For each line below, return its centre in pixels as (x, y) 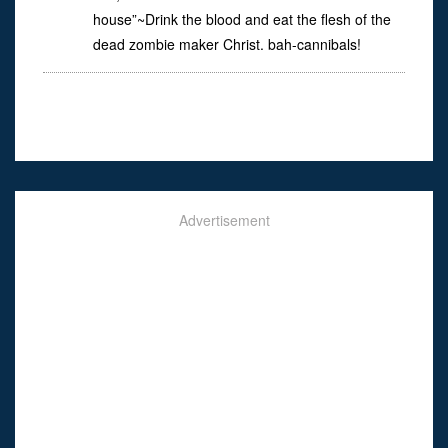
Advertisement (224, 220)
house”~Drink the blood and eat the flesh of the (242, 19)
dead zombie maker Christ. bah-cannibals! (227, 44)
